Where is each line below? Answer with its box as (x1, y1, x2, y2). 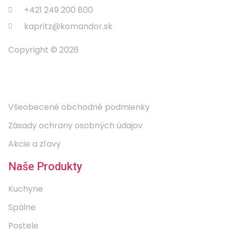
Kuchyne (8, 182, 43, 195)
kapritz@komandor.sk (24, 20, 112, 32)
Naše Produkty (8, 159, 82, 173)
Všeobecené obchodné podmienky (8, 101, 150, 113)
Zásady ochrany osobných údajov (8, 119, 143, 131)
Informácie (8, 78, 63, 91)
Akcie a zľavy (8, 138, 61, 150)
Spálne (8, 201, 36, 213)
